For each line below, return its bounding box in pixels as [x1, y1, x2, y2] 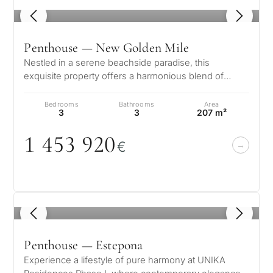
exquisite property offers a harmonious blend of [24, 71, 224, 82]
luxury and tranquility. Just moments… [24, 84, 182, 95]
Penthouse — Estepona [24, 237, 143, 253]
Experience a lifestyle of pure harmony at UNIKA [24, 255, 226, 266]
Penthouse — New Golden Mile [24, 40, 190, 55]
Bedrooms [44, 100, 79, 108]
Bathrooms [119, 100, 154, 108]
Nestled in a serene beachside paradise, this [24, 57, 210, 68]
